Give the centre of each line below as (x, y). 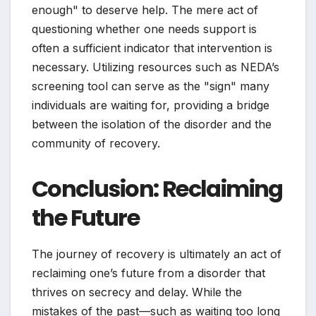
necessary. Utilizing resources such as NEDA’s (156, 67)
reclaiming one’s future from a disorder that (148, 273)
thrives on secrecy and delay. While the (137, 292)
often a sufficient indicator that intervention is (152, 48)
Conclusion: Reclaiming (157, 189)
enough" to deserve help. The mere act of (145, 10)
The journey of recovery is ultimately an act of (157, 254)
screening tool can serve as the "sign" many (151, 86)
